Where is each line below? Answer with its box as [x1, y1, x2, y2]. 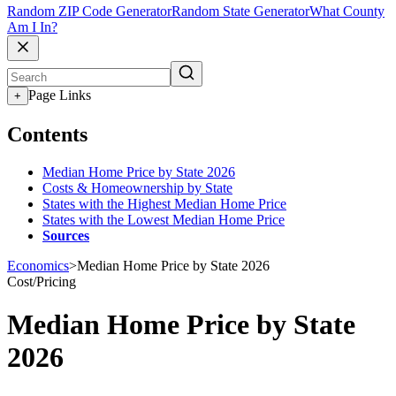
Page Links [28, 88, 91, 103]
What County [309, 4, 385, 19]
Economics [7, 257, 69, 273]
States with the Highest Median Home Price [42, 195, 286, 211]
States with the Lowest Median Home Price [42, 211, 285, 227]
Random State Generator [171, 4, 309, 19]
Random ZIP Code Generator [7, 4, 171, 19]
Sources [42, 227, 89, 243]
